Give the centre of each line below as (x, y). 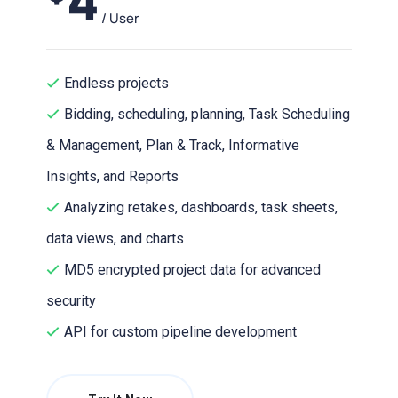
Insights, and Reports (112, 176)
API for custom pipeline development (180, 332)
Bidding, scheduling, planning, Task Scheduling (207, 114)
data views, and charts (115, 239)
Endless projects (116, 83)
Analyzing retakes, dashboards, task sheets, (201, 207)
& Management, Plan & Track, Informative (173, 145)
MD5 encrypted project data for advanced (192, 270)
